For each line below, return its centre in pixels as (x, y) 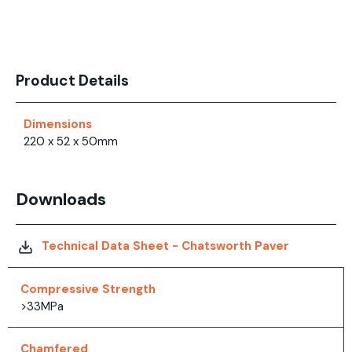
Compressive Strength (88, 290)
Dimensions (58, 125)
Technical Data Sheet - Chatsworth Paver (165, 246)
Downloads (61, 200)
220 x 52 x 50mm (71, 142)
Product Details (72, 81)
